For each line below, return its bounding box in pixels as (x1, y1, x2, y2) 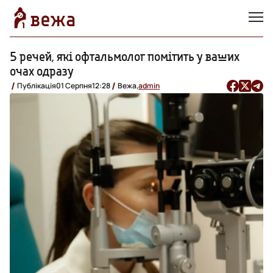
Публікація (17, 80, 56, 91)
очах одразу (10, 63, 74, 79)
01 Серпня (56, 80, 92, 91)
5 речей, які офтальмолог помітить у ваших (10, 48, 239, 64)
